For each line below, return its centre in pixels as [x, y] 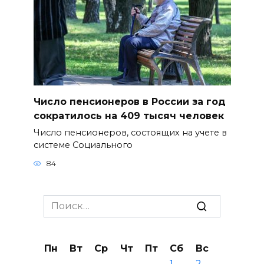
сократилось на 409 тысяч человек [128, 115]
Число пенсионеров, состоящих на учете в [130, 132]
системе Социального [83, 145]
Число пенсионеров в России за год [129, 101]
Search [60, 202]
